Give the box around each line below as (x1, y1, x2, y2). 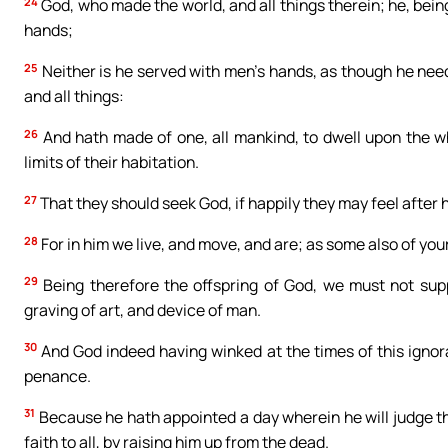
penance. (24, 364, 91, 387)
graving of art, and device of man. (24, 299, 261, 321)
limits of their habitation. (24, 151, 199, 174)
